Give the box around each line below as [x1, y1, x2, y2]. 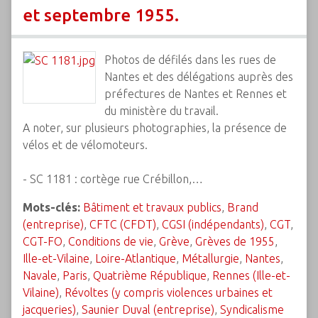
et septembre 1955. [23, 6, 179, 25]
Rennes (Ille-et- [212, 269, 290, 282]
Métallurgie [182, 252, 239, 265]
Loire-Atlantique [95, 252, 176, 265]
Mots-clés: [23, 201, 80, 214]
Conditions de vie [68, 235, 153, 248]
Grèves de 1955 [195, 235, 275, 248]
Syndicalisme [220, 303, 284, 316]
